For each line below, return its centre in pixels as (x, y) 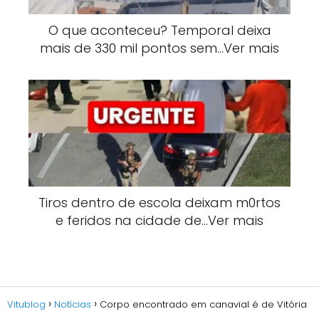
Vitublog (26, 304)
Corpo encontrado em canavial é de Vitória (203, 304)
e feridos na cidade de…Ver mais (159, 220)
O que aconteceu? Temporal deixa (159, 30)
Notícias (73, 304)
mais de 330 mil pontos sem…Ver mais (159, 48)
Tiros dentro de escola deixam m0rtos (159, 203)
